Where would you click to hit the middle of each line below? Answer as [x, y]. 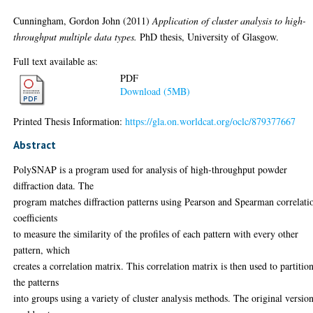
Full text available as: [56, 61]
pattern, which [42, 249]
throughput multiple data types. [75, 36]
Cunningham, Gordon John [67, 20]
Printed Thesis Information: [70, 121]
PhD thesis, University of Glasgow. [208, 36]
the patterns [36, 282]
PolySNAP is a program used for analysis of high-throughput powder [151, 169]
